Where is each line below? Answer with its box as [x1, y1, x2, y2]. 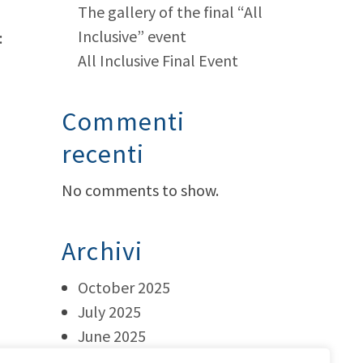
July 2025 [78, 301, 141, 322]
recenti [62, 138, 145, 170]
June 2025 [78, 326, 146, 346]
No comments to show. [62, 180, 219, 200]
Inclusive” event [78, 26, 186, 46]
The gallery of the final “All [78, 2, 263, 22]
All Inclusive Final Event [78, 50, 238, 70]
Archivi [62, 235, 143, 267]
